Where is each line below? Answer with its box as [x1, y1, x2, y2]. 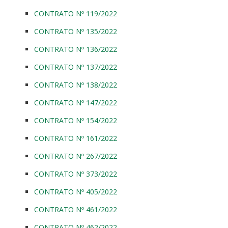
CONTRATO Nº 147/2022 [34, 97, 117, 107]
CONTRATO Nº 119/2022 [34, 8, 117, 18]
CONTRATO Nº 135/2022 [34, 26, 117, 36]
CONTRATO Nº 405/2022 [34, 186, 117, 196]
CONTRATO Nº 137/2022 [34, 62, 117, 72]
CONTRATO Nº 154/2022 [34, 115, 117, 125]
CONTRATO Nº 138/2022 [34, 79, 117, 90]
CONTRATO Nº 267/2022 [34, 151, 117, 161]
